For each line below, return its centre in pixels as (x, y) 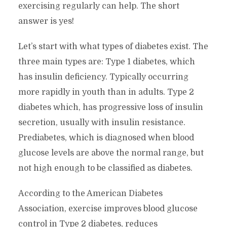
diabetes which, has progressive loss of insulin (110, 107)
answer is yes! (46, 21)
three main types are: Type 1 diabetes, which (106, 62)
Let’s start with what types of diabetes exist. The (113, 46)
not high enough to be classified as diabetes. (105, 168)
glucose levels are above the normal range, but (111, 153)
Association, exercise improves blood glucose (108, 209)
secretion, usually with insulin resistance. (102, 122)
